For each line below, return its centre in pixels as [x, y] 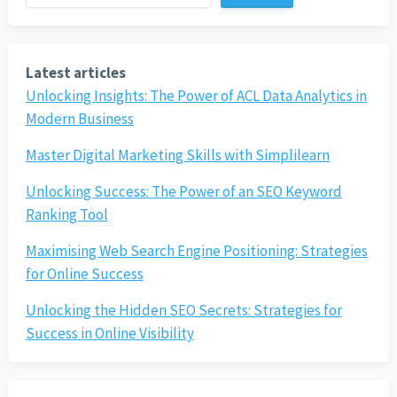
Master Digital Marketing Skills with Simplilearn [177, 156]
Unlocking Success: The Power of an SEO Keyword [183, 192]
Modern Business [79, 119]
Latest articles [75, 73]
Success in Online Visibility [109, 334]
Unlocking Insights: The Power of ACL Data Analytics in [196, 96]
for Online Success [84, 274]
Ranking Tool [66, 215]
